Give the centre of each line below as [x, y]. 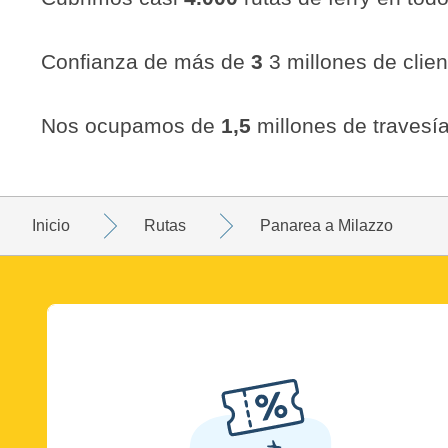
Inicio [51, 226]
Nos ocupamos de [131, 125]
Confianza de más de [146, 61]
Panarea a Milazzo [326, 226]
